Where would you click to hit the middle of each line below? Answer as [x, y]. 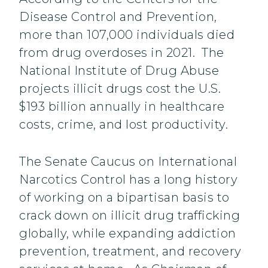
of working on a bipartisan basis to [124, 198]
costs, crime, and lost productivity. [124, 125]
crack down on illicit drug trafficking [130, 216]
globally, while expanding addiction [128, 234]
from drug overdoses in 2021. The [122, 53]
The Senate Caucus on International [128, 162]
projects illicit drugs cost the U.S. [120, 89]
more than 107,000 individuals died [127, 35]
